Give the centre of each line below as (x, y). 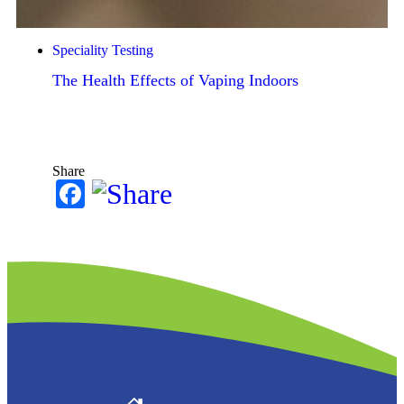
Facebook (141, 194)
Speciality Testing (103, 50)
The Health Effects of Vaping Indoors (175, 80)
